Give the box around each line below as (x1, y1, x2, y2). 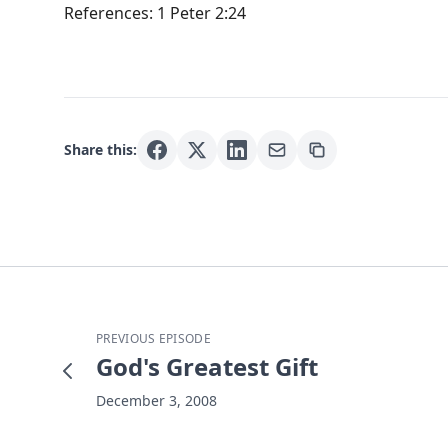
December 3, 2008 (96, 390, 217, 410)
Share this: (64, 139, 137, 159)
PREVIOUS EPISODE (96, 329, 211, 347)
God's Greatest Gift (96, 349, 318, 383)
